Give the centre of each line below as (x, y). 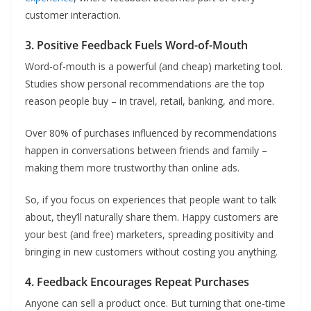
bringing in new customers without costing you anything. (151, 252)
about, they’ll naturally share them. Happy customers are (152, 217)
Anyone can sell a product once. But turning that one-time (155, 303)
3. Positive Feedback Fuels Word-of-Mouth (136, 45)
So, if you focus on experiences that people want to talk (151, 200)
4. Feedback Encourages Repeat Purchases (137, 282)
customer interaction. (73, 15)
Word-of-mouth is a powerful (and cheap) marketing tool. (154, 66)
